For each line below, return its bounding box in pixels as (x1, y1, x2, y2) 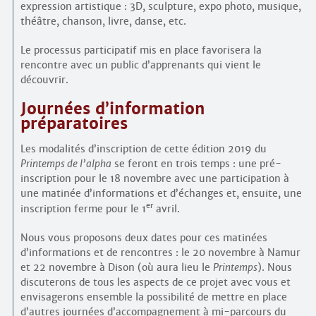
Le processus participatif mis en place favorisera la (20, 44, 262, 56)
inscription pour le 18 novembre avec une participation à (20, 172, 289, 186)
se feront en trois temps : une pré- (111, 157, 281, 171)
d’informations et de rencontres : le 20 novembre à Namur (20, 245, 300, 259)
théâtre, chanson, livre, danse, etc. (20, 15, 186, 28)
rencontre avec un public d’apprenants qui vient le (20, 59, 261, 71)
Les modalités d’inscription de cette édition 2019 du (20, 142, 267, 156)
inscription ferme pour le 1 (20, 202, 146, 215)
